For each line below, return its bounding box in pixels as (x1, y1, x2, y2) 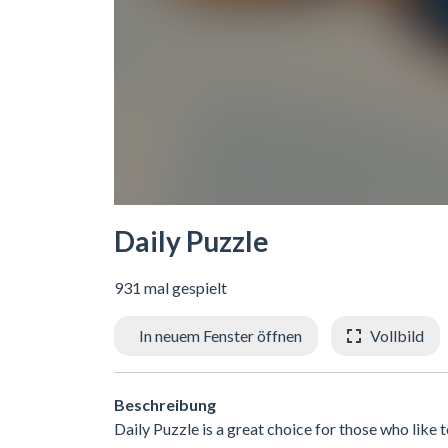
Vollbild (370, 326, 424, 345)
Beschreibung (114, 394, 216, 414)
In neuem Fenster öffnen (139, 326, 302, 345)
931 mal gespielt (114, 278, 227, 297)
